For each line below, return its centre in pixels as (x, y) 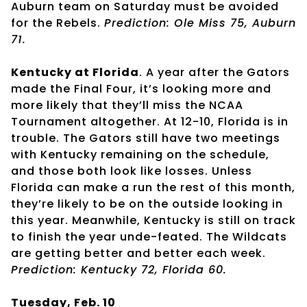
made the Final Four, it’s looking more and (141, 88)
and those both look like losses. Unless (132, 171)
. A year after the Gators (214, 72)
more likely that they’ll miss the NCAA (127, 105)
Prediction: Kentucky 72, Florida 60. (121, 269)
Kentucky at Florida (75, 72)
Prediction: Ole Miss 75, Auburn (200, 23)
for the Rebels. (58, 23)
